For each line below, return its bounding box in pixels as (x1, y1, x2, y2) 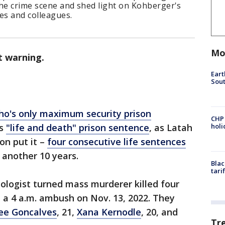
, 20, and (141, 206, 178, 218)
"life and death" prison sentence (6, 122, 149, 134)
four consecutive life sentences (47, 136, 186, 148)
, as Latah (149, 122, 192, 134)
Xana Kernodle (77, 206, 141, 218)
